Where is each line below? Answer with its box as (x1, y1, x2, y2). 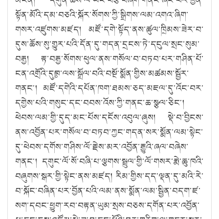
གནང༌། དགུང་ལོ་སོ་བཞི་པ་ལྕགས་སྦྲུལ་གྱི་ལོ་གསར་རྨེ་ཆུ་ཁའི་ (15, 154, 204, 168)
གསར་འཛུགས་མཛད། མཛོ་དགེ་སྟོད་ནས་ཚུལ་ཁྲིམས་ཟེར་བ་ (15, 22, 204, 36)
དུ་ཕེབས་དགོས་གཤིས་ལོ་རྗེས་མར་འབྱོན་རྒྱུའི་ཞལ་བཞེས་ (15, 140, 189, 153)
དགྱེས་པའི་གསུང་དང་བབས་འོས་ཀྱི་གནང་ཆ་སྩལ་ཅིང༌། (15, 96, 185, 109)
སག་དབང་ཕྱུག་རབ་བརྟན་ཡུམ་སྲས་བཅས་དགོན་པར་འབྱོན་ (15, 198, 200, 212)
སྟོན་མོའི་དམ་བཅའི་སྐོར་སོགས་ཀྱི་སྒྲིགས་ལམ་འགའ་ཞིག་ (15, 8, 189, 21)
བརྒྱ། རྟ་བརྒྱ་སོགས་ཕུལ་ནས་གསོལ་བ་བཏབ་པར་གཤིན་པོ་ (15, 52, 204, 65)
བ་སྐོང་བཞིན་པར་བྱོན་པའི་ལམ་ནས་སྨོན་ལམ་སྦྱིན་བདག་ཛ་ (15, 184, 201, 197)
